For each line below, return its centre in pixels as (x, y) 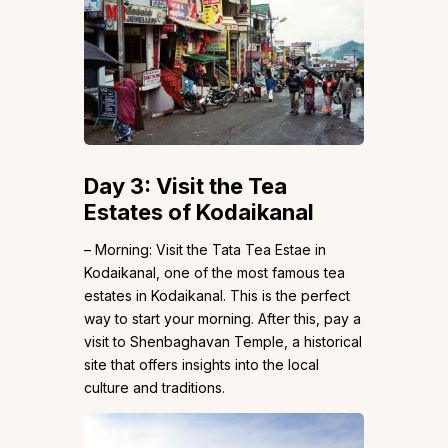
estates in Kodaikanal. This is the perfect (217, 296)
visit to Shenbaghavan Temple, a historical (223, 342)
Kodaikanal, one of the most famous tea (214, 273)
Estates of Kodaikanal (201, 212)
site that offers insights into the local (201, 365)
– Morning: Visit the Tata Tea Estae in (205, 250)
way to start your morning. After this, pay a (222, 319)
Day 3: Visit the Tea (185, 186)
